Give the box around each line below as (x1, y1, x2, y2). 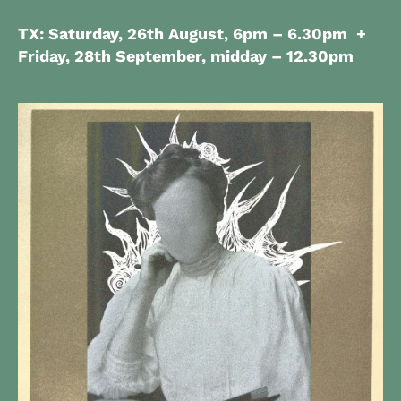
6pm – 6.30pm (233, 24, 347, 43)
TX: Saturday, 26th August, (18, 24, 233, 43)
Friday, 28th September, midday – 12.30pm (18, 47, 354, 65)
